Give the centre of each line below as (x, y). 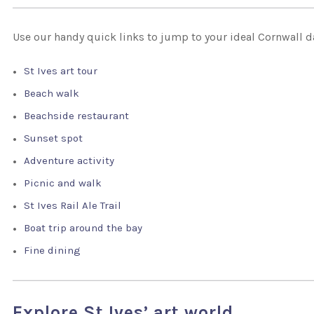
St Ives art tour (61, 71)
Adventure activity (69, 161)
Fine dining (53, 250)
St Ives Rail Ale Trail (73, 205)
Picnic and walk (63, 183)
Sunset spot (54, 138)
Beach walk (52, 93)
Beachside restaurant (77, 116)
